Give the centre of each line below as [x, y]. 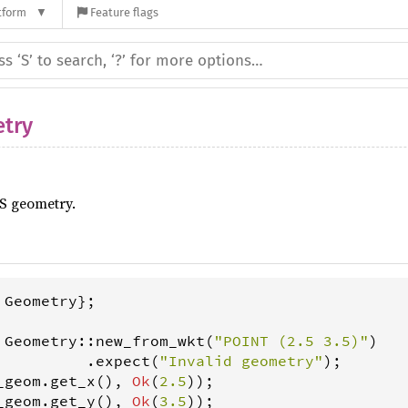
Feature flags [124, 13]
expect [123, 360]
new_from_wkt [150, 340]
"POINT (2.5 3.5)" [291, 340]
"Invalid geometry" [241, 360]
